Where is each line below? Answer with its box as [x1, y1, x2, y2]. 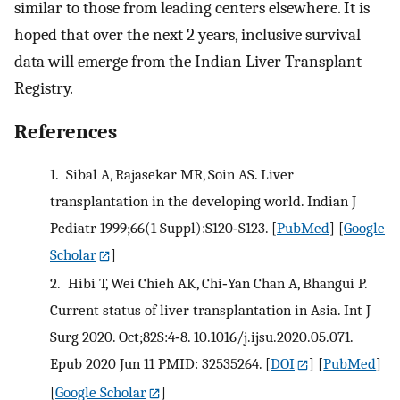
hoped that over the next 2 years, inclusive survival [14, 25, 361, 46]
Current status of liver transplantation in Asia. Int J [50, 301, 371, 320]
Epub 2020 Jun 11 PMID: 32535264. [50, 354, 262, 373]
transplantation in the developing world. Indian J [50, 192, 356, 211]
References [14, 120, 117, 144]
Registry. [14, 79, 73, 99]
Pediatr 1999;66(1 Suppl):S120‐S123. [50, 219, 268, 237]
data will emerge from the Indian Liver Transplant [14, 52, 362, 72]
